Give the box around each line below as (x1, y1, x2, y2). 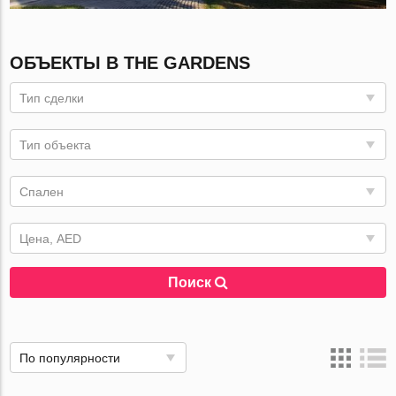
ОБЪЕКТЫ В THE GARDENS (10, 53, 251, 73)
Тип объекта (19, 138, 92, 153)
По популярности (19, 351, 121, 366)
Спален (19, 185, 65, 200)
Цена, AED (19, 232, 82, 247)
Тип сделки (19, 91, 85, 106)
